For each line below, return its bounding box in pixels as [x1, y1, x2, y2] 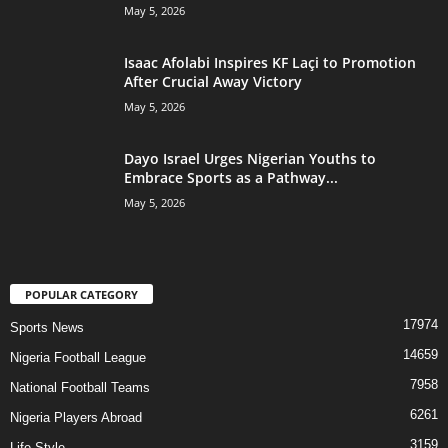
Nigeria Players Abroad [10, 410, 142, 426]
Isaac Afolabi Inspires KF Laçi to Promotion [124, 52, 416, 72]
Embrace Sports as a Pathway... [124, 167, 338, 187]
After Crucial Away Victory [124, 71, 302, 91]
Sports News [10, 320, 84, 336]
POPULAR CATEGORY [25, 287, 138, 303]
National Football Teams [10, 380, 150, 396]
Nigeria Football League [10, 350, 146, 366]
